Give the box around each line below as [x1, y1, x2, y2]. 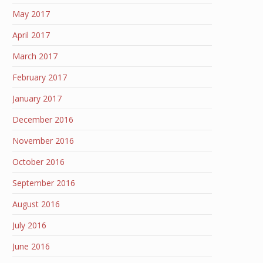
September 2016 [12, 177, 75, 188]
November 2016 [12, 135, 74, 146]
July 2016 [12, 220, 46, 231]
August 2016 [12, 198, 60, 210]
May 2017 [12, 8, 50, 19]
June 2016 [12, 241, 50, 252]
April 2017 [12, 29, 50, 41]
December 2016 [12, 114, 73, 125]
